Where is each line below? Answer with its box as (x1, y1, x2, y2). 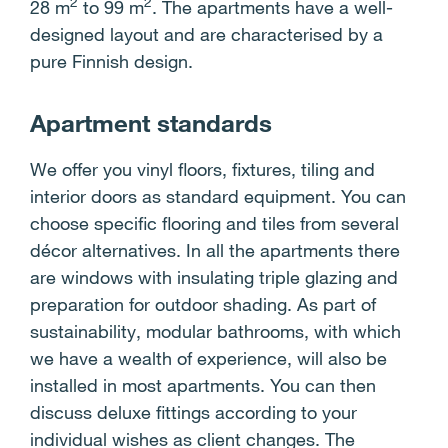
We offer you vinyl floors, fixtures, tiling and (30, 158, 375, 180)
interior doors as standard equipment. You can (30, 185, 406, 207)
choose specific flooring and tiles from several (30, 212, 399, 234)
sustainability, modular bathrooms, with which (30, 320, 401, 342)
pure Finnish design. (30, 50, 193, 72)
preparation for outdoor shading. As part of (30, 293, 376, 315)
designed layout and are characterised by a (30, 23, 383, 45)
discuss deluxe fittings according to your (30, 401, 357, 423)
